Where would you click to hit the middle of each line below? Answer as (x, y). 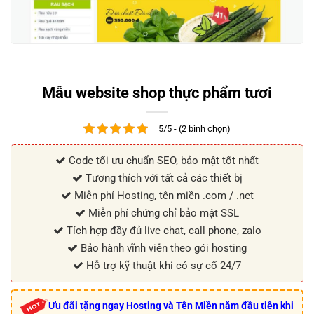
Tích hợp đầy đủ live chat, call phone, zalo (162, 231)
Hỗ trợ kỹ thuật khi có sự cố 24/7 (162, 266)
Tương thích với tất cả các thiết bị (162, 178)
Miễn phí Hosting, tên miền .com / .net (162, 196)
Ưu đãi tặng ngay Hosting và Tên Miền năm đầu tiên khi (171, 306)
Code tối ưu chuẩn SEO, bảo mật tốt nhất (162, 161)
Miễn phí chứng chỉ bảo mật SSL (162, 213)
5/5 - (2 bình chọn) (194, 129)
